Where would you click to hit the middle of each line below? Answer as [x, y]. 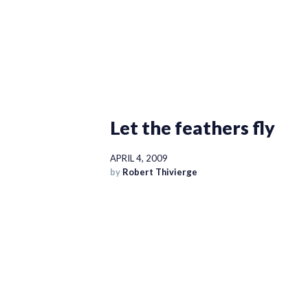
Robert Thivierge [159, 172]
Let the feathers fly [192, 128]
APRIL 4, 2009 [139, 158]
